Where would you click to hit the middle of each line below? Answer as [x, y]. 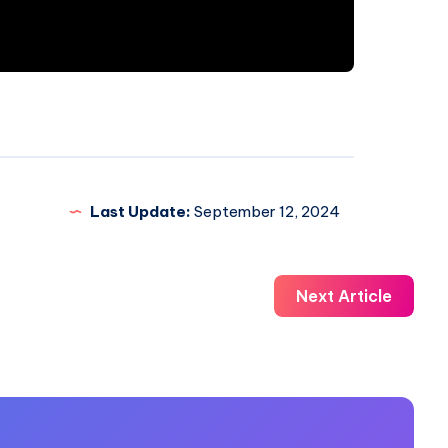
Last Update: [140, 212]
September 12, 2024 [265, 212]
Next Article [344, 296]
